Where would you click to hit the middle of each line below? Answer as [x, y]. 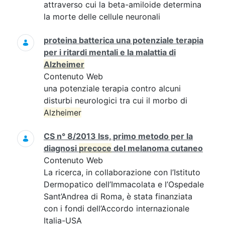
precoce [95, 148]
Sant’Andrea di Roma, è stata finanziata [118, 196]
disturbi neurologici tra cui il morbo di [116, 100]
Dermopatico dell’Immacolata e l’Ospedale [124, 184]
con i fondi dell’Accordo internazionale [117, 208]
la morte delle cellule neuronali [102, 17]
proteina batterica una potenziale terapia [124, 40]
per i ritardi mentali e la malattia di [110, 52]
